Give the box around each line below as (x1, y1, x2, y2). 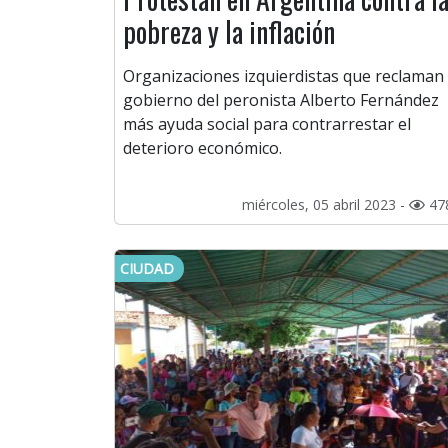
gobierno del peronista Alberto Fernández (123, 89, 439, 112)
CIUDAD (120, 259, 174, 279)
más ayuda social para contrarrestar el (123, 113, 411, 136)
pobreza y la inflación (123, 11, 335, 53)
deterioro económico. (123, 137, 282, 160)
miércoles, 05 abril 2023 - (242, 195, 409, 215)
